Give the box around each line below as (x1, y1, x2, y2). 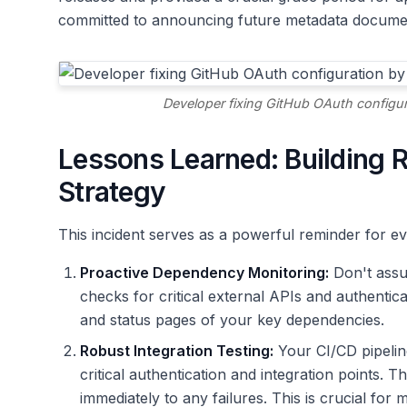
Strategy (58, 175, 165, 209)
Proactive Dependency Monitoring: (80, 263, 329, 283)
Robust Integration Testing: (80, 342, 273, 361)
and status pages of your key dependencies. (80, 311, 384, 330)
